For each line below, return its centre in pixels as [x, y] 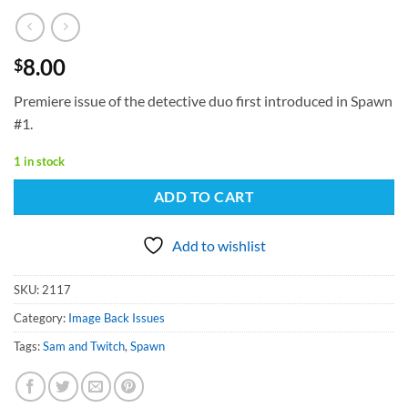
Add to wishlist [219, 246]
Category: [41, 318]
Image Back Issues [117, 318]
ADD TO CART [204, 197]
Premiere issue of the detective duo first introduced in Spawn [203, 100]
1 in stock [39, 161]
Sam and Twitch [84, 347]
